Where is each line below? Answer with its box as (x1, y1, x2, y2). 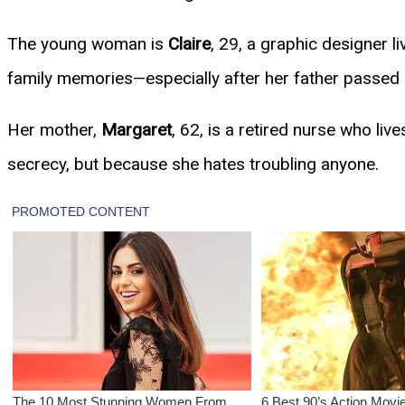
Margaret (101, 118, 172, 140)
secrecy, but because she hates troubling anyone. (7, 153, 379, 174)
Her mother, (7, 118, 101, 140)
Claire (168, 33, 211, 54)
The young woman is (7, 33, 168, 54)
